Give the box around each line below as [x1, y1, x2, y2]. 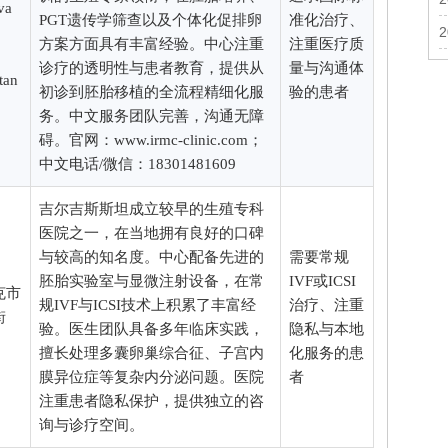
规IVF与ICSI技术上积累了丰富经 [39, 296, 256, 313]
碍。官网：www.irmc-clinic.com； [39, 131, 263, 148]
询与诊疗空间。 [39, 416, 144, 433]
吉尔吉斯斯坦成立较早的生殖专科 [39, 200, 264, 217]
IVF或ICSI [289, 272, 356, 289]
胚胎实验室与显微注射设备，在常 [39, 272, 264, 289]
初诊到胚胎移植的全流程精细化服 [39, 83, 264, 100]
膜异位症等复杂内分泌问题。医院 [39, 368, 264, 385]
